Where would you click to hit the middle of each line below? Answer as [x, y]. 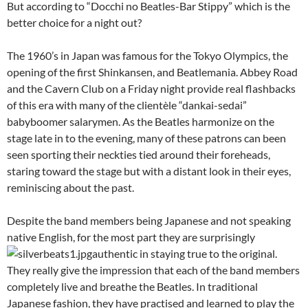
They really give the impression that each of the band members [153, 270]
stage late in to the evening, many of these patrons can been [146, 138]
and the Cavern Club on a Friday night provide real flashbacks [151, 88]
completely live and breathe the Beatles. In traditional [132, 286]
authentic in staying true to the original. [185, 253]
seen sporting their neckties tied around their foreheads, [139, 154]
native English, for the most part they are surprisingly [131, 237]
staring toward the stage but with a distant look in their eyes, [149, 171]
